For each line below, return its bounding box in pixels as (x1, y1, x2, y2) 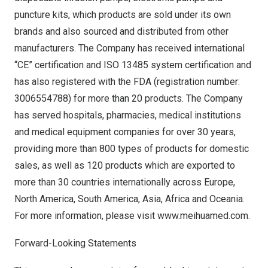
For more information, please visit (14, 210, 157, 221)
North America (14, 193, 74, 205)
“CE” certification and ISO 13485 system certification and (14, 59, 251, 71)
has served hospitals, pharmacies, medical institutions (14, 109, 241, 121)
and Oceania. (190, 193, 245, 205)
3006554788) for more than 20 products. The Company (14, 93, 243, 104)
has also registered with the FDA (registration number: (14, 76, 240, 87)
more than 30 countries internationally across (14, 176, 204, 188)
